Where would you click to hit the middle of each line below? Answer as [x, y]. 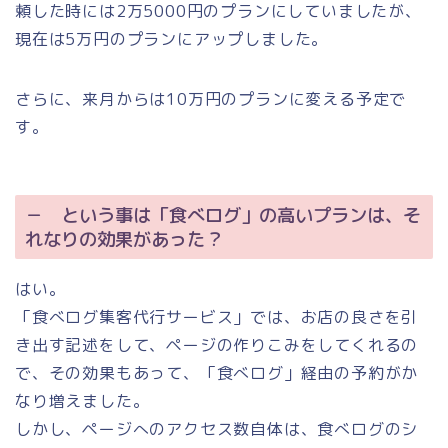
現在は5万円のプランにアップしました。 [172, 38]
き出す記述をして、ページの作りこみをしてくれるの [217, 345]
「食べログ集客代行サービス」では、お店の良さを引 [217, 317]
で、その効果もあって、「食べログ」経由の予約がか [217, 373]
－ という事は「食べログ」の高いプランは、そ [223, 215]
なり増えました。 [82, 401]
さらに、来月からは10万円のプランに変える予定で [211, 98]
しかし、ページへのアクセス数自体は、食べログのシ [217, 429]
